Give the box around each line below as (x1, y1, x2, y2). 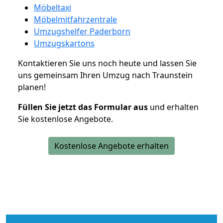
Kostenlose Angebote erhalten (54, 140, 169, 151)
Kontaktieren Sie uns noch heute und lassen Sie (18, 57, 197, 69)
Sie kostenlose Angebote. (18, 113, 113, 124)
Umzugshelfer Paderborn (34, 25, 130, 37)
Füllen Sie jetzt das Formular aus (18, 101, 148, 112)
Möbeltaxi (34, 1, 71, 13)
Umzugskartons (34, 37, 95, 49)
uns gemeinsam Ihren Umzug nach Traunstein (18, 69, 193, 81)
